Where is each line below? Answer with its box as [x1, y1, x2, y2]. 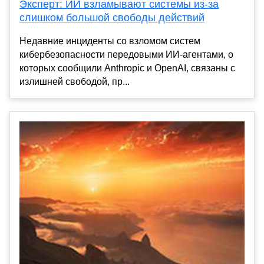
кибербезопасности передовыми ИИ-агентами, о [19, 49, 233, 60]
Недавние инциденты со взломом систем [19, 35, 200, 46]
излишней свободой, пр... [19, 76, 130, 87]
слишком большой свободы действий [19, 11, 204, 24]
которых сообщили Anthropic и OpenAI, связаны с [19, 62, 235, 73]
